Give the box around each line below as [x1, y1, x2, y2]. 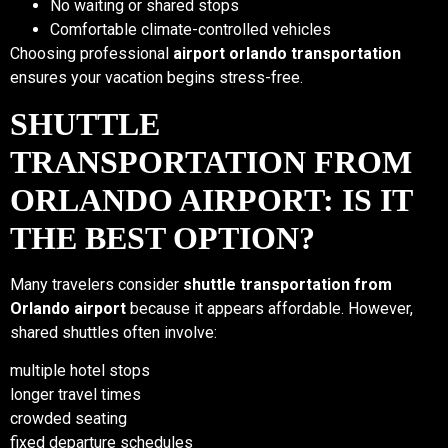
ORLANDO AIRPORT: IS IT [10, 181, 412, 218]
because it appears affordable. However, [126, 298, 413, 318]
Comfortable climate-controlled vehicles [50, 20, 331, 40]
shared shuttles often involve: [10, 322, 217, 342]
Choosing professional [10, 44, 173, 64]
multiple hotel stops [10, 361, 150, 381]
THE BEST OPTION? [10, 219, 315, 256]
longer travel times [10, 385, 141, 405]
